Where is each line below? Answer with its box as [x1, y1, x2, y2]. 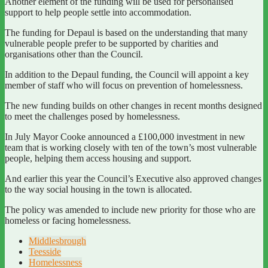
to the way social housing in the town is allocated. [5, 184, 192, 195]
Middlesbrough [29, 236, 86, 246]
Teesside [29, 246, 61, 257]
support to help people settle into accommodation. [5, 7, 191, 18]
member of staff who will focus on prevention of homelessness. [5, 80, 243, 91]
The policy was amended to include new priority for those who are [5, 205, 255, 215]
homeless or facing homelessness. [5, 215, 131, 226]
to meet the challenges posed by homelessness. [5, 111, 180, 122]
